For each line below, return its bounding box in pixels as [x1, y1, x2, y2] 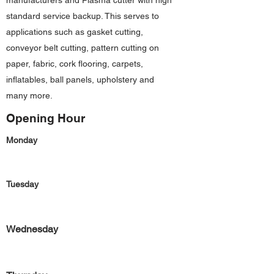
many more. [6, 91, 53, 100]
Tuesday [6, 179, 39, 189]
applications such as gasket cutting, [6, 27, 143, 37]
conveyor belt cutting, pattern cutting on [6, 43, 159, 53]
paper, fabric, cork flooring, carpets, [6, 59, 143, 68]
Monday [6, 135, 37, 145]
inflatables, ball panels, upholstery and [6, 75, 154, 84]
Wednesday [6, 223, 58, 235]
